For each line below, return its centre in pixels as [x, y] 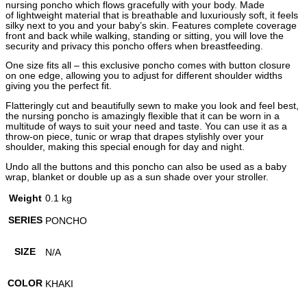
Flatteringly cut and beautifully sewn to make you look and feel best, [152, 106]
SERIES [25, 221]
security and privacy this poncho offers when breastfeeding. [134, 46]
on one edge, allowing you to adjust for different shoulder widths [144, 76]
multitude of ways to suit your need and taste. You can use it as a [146, 127]
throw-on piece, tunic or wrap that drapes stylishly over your [135, 137]
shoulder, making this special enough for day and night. [125, 147]
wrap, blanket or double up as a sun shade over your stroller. [137, 177]
